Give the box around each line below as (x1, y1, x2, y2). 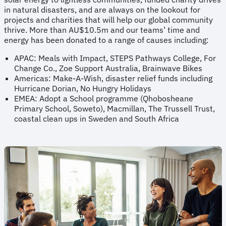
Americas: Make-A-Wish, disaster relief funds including (14, 73, 212, 84)
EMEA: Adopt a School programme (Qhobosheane (14, 93, 193, 104)
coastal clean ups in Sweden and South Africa (14, 114, 179, 124)
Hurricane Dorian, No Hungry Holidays (14, 83, 154, 94)
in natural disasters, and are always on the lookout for (4, 5, 200, 15)
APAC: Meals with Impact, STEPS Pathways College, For (14, 53, 216, 64)
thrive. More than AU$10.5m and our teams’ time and (4, 25, 200, 35)
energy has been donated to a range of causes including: (4, 35, 211, 45)
